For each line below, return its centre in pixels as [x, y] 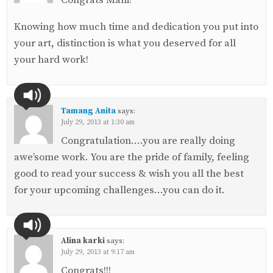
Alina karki [83, 241]
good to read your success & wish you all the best [129, 173]
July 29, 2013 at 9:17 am [97, 252]
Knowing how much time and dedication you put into [136, 27]
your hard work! [51, 59]
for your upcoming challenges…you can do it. [119, 190]
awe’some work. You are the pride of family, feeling [131, 157]
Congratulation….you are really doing [148, 140]
